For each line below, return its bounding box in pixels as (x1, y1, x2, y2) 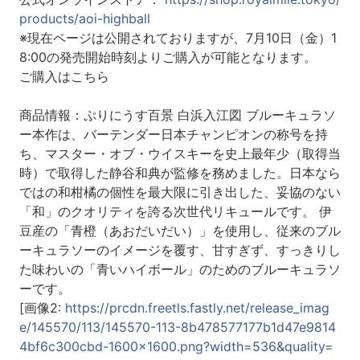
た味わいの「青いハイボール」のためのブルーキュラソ (18, 261, 341, 278)
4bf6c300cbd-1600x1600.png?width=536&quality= (18, 338, 333, 355)
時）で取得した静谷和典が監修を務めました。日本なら (18, 165, 341, 182)
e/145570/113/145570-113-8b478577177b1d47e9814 (18, 319, 336, 336)
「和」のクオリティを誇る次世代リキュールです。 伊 (18, 203, 332, 220)
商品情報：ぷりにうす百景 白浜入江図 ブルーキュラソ (18, 107, 336, 124)
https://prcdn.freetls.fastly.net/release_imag (64, 300, 329, 317)
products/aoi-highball (18, 10, 150, 27)
